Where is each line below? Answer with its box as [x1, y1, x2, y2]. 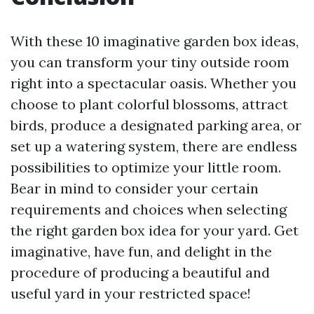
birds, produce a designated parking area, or [11, 116, 301, 135]
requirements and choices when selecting [11, 200, 287, 219]
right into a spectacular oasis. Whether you [11, 74, 296, 93]
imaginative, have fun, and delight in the [11, 243, 272, 261]
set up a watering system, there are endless [11, 137, 297, 156]
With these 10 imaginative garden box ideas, [11, 32, 299, 50]
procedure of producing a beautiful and [11, 264, 270, 282]
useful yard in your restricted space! [11, 285, 251, 303]
